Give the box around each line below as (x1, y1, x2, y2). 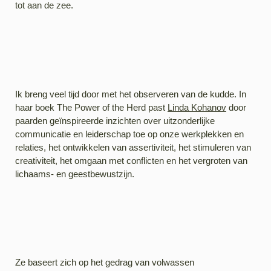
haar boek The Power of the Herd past (15, 102, 168, 113)
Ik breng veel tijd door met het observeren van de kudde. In (15, 88, 246, 99)
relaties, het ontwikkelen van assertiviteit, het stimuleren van (15, 142, 251, 152)
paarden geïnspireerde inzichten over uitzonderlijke (15, 115, 215, 126)
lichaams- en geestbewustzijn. (15, 168, 134, 179)
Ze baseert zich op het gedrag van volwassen (15, 257, 194, 268)
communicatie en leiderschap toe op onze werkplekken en (15, 128, 244, 139)
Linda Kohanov (168, 102, 226, 113)
